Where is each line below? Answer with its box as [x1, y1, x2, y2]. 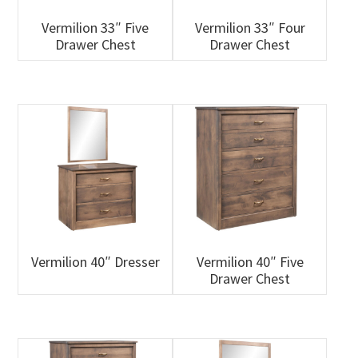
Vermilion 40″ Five [196, 253, 304, 272]
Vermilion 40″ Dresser [30, 253, 160, 272]
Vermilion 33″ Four [194, 18, 305, 37]
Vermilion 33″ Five [42, 18, 149, 37]
